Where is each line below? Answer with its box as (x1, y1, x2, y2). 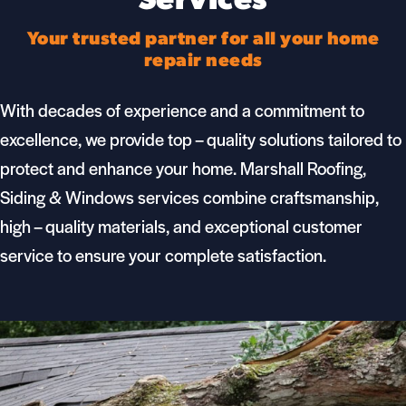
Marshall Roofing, (240, 156, 366, 180)
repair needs (143, 53, 263, 71)
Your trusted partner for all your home (26, 31, 380, 49)
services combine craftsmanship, (134, 185, 379, 209)
